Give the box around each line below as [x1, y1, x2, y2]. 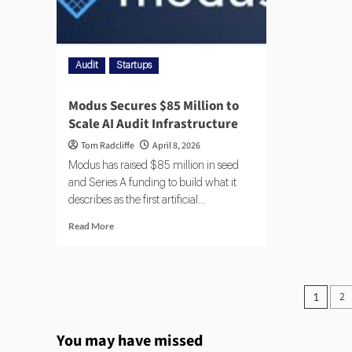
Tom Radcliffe [81, 139, 134, 153]
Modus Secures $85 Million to [68, 97, 239, 116]
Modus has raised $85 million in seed [68, 160, 239, 172]
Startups [116, 60, 152, 71]
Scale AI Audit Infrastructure [68, 115, 238, 134]
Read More [68, 220, 114, 233]
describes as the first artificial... [68, 195, 205, 207]
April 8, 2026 [152, 139, 200, 153]
